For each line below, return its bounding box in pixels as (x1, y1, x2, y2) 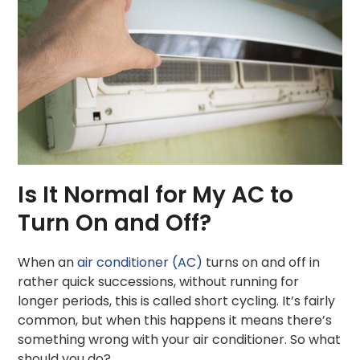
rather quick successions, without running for (18, 272, 300, 291)
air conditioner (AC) (77, 252, 203, 272)
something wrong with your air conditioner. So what (18, 329, 342, 349)
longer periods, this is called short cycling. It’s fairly (18, 291, 336, 310)
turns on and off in (202, 252, 321, 272)
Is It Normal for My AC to (18, 178, 294, 211)
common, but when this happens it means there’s (18, 310, 333, 329)
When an (18, 252, 78, 272)
